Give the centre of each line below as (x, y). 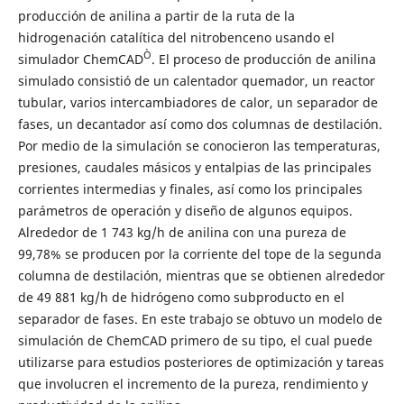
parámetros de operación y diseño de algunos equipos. (185, 210)
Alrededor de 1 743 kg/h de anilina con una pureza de (182, 232)
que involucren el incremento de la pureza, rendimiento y (193, 383)
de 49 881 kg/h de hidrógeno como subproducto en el (181, 297)
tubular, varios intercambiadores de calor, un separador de (197, 102)
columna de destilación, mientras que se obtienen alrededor (201, 275)
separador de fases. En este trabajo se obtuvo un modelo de (200, 318)
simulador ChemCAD (80, 59)
